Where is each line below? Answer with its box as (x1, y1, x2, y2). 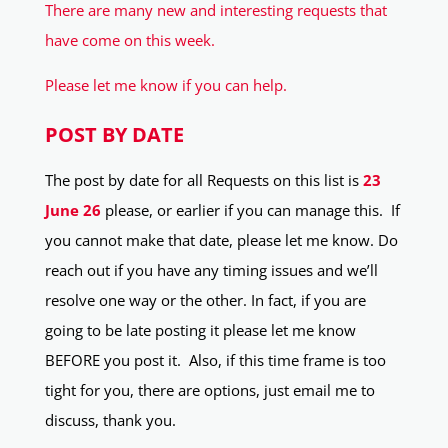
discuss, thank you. (44, 410, 176, 431)
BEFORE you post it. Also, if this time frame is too (44, 350, 386, 371)
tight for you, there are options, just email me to (44, 380, 375, 401)
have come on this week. (44, 30, 215, 51)
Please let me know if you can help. (44, 75, 287, 96)
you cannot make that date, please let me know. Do (44, 230, 398, 251)
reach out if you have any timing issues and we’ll (44, 260, 378, 281)
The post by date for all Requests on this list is (44, 170, 363, 191)
